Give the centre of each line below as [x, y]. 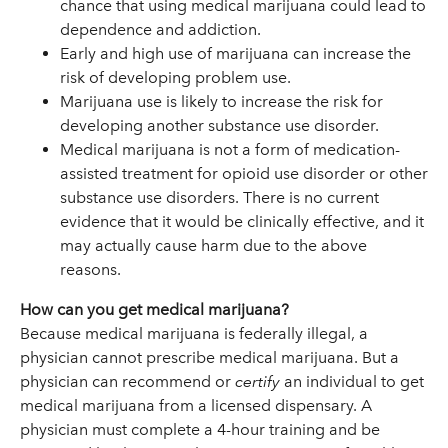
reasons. [90, 269]
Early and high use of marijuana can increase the [235, 53]
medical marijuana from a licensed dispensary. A [196, 405]
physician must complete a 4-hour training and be [200, 429]
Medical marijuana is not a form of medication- [230, 149]
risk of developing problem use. [175, 77]
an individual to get [352, 381]
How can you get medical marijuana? [154, 309]
